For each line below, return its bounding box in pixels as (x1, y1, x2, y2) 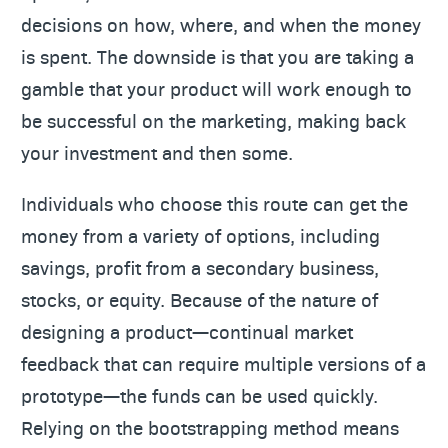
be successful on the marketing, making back (21, 107, 406, 133)
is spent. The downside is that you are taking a (21, 43, 414, 69)
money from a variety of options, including (21, 222, 380, 248)
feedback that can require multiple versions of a (21, 350, 426, 376)
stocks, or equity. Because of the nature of (21, 286, 378, 312)
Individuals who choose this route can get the (21, 190, 408, 216)
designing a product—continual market (21, 318, 353, 344)
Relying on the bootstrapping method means (21, 414, 399, 440)
